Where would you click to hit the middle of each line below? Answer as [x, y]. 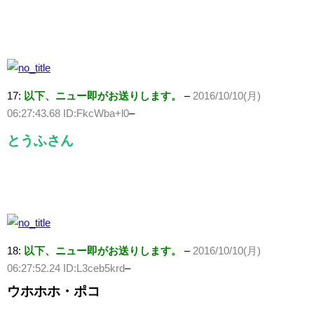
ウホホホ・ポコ [54, 292]
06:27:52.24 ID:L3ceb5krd [66, 268]
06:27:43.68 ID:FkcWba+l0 [68, 114]
